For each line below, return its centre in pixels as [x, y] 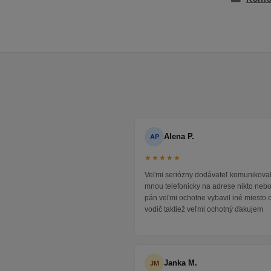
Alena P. [179, 137]
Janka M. [181, 263]
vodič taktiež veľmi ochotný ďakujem [204, 210]
